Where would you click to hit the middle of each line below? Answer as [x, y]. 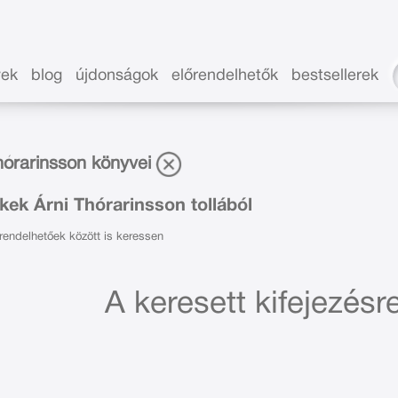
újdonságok [117, 76]
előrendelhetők [225, 76]
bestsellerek [335, 76]
